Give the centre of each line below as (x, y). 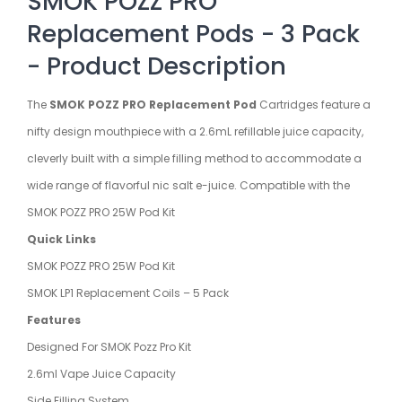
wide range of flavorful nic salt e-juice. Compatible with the (188, 186)
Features (54, 320)
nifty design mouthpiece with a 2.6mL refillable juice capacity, (195, 132)
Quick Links (61, 240)
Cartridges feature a (314, 105)
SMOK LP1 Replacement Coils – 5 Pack (128, 293)
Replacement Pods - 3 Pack (193, 34)
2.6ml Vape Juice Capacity (101, 374)
